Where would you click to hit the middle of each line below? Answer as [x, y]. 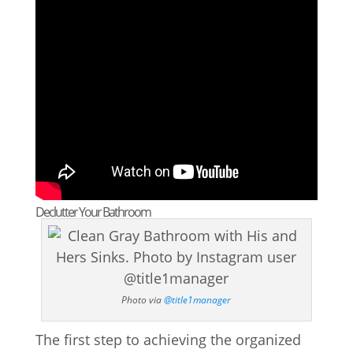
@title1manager [198, 300]
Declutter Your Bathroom [93, 212]
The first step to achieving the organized [168, 340]
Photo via [143, 300]
